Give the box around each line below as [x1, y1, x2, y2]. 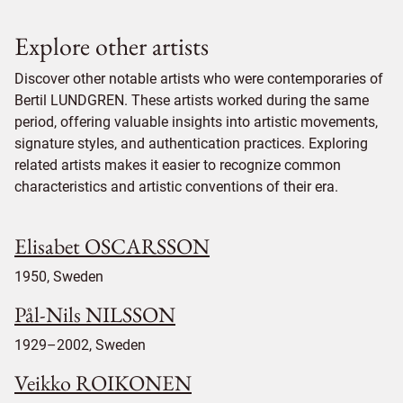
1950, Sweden [14, 268, 103, 285]
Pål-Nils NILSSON [14, 300, 175, 328]
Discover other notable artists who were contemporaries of [14, 70, 383, 87]
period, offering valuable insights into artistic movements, [14, 113, 378, 130]
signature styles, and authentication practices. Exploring [14, 135, 368, 152]
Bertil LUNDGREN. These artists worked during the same [14, 92, 369, 109]
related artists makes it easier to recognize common [14, 157, 341, 174]
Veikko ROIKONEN [14, 369, 192, 397]
